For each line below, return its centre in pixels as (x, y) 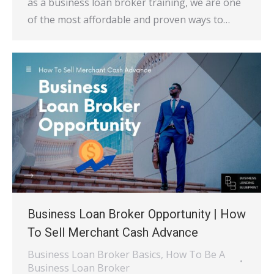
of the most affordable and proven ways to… (129, 20)
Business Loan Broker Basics (94, 255)
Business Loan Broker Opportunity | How (137, 214)
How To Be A (195, 255)
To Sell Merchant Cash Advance (113, 233)
